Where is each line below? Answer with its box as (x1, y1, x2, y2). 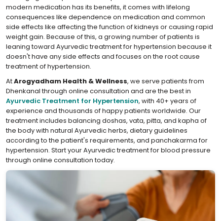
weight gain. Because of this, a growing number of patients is (6, 32, 200, 41)
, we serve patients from (127, 76, 204, 86)
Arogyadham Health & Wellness (14, 76, 127, 86)
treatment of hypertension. (6, 62, 91, 71)
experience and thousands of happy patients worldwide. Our (6, 106, 201, 115)
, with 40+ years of (139, 96, 196, 106)
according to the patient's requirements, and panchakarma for (6, 136, 208, 145)
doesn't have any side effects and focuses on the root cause (6, 52, 200, 61)
